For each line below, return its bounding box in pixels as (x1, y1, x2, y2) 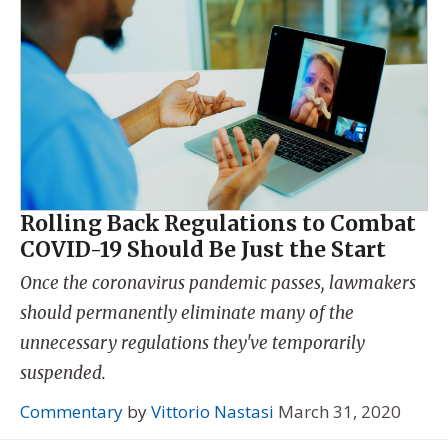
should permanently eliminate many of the (20, 301, 354, 324)
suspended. (20, 361, 106, 384)
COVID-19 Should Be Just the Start (20, 236, 386, 264)
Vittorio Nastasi (151, 400, 274, 424)
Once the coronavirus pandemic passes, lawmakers (20, 271, 416, 294)
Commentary (20, 400, 123, 424)
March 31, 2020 (278, 400, 401, 424)
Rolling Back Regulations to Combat (20, 210, 416, 238)
